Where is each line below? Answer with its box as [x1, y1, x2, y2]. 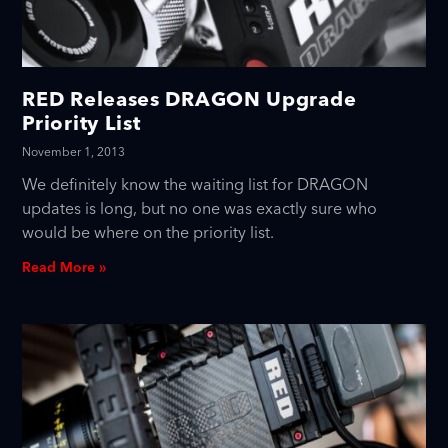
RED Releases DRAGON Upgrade [22, 86, 357, 112]
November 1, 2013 [22, 142, 126, 164]
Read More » [22, 256, 107, 281]
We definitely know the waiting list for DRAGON [22, 171, 369, 200]
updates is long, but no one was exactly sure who [22, 195, 378, 224]
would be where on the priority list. [22, 219, 275, 248]
